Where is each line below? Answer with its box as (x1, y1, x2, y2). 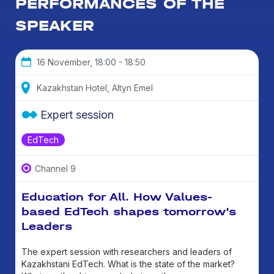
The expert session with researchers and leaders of (21, 246, 232, 257)
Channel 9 (35, 163, 76, 174)
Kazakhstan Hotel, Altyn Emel (37, 82, 153, 93)
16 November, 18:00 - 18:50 (37, 56, 146, 67)
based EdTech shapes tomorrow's (21, 204, 236, 218)
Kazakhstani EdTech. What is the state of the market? (21, 258, 235, 269)
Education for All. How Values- (21, 190, 212, 204)
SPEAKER (15, 16, 94, 34)
